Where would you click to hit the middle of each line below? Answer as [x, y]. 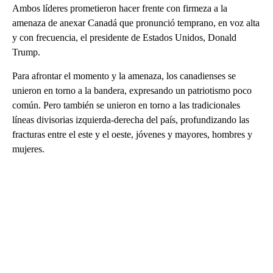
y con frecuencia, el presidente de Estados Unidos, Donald [124, 38]
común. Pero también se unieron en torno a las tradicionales [126, 105]
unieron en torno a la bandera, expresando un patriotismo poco [132, 91]
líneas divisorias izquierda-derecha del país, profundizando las [131, 120]
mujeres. [28, 149]
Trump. [26, 52]
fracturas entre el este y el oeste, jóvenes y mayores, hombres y [132, 135]
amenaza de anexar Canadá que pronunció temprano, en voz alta [136, 23]
